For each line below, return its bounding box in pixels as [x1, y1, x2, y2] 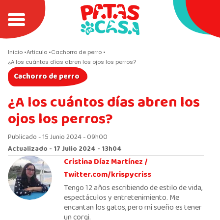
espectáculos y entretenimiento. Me [64, 192, 179, 204]
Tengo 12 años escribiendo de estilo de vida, [64, 182, 202, 194]
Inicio [8, 48, 23, 56]
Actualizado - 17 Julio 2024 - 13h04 [8, 143, 122, 155]
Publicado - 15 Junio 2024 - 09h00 [8, 132, 108, 143]
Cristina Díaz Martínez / [64, 156, 148, 168]
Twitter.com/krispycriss [64, 168, 151, 181]
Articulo [27, 48, 47, 56]
